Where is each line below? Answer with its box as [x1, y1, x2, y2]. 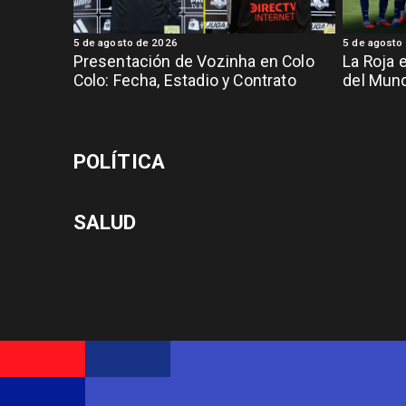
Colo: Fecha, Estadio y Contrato [72, 71, 296, 90]
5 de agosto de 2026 [72, 36, 178, 50]
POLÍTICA [72, 149, 166, 174]
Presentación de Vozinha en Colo [72, 52, 314, 71]
